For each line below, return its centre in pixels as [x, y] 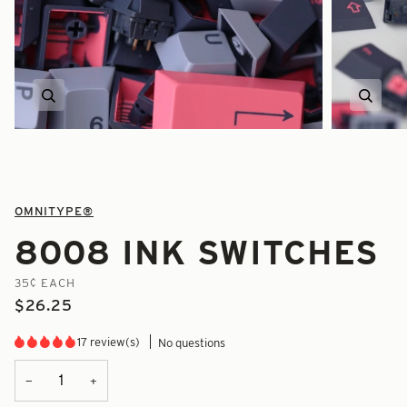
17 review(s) [109, 341]
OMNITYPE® [54, 210]
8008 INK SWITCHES [196, 252]
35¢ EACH [45, 282]
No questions [192, 343]
